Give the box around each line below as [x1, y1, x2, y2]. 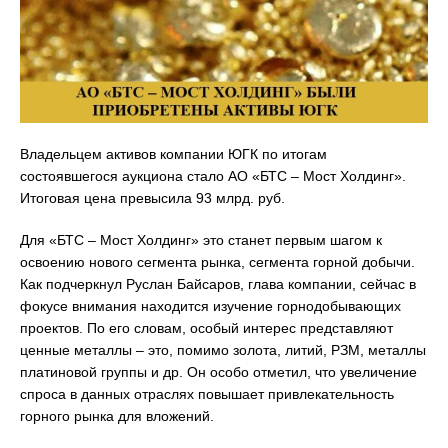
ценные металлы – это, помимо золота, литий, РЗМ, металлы [20, 341, 426, 358]
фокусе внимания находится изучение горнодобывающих [20, 297, 401, 314]
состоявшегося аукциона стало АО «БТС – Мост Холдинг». [20, 167, 406, 184]
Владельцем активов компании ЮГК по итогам [20, 145, 327, 162]
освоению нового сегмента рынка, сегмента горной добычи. [20, 253, 415, 270]
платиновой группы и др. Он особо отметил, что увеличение [20, 363, 417, 380]
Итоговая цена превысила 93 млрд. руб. [20, 189, 285, 206]
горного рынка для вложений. [20, 407, 214, 424]
